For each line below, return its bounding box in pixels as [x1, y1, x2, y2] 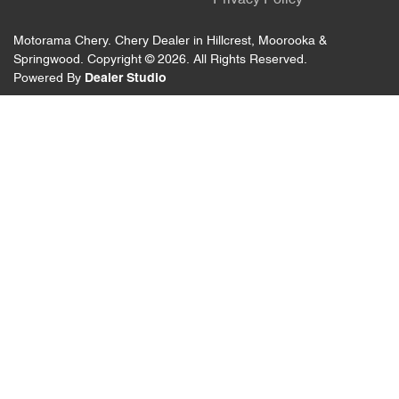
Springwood [13, 54, 80, 66]
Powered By [13, 73, 85, 85]
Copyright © [87, 54, 158, 66]
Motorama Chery [13, 36, 109, 47]
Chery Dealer [115, 36, 190, 47]
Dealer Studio [85, 73, 167, 85]
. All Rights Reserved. [186, 54, 307, 66]
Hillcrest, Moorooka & [207, 36, 327, 47]
